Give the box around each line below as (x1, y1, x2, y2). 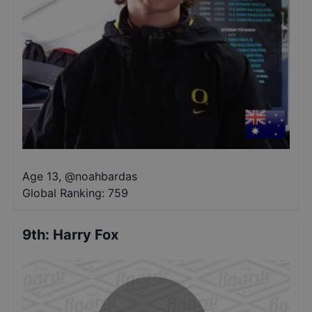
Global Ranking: (22, 186, 104, 200)
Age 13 (22, 169, 58, 183)
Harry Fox (53, 226, 118, 243)
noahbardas (75, 169, 137, 183)
